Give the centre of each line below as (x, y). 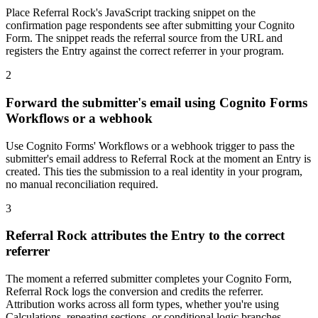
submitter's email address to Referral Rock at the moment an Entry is (158, 158)
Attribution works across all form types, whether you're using (142, 304)
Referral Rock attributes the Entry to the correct (145, 236)
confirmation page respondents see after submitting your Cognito (150, 26)
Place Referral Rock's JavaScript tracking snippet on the (131, 13)
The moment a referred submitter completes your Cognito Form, (149, 279)
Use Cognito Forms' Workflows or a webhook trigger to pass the (150, 146)
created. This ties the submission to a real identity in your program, (154, 171)
